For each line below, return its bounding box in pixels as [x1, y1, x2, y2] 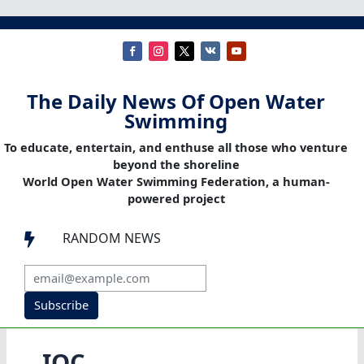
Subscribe [33, 297, 89, 314]
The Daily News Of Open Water [27, 88, 325, 115]
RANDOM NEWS [63, 229, 161, 248]
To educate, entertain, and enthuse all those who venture [4, 139, 348, 156]
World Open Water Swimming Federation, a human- [22, 173, 330, 190]
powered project [127, 190, 225, 207]
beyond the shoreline [112, 156, 240, 173]
